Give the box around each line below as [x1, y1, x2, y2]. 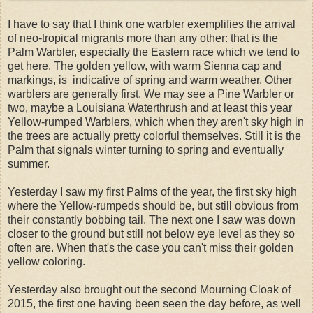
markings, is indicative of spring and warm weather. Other [8, 73, 292, 86]
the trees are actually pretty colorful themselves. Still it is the [8, 129, 301, 142]
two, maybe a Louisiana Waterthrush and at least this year [8, 101, 292, 114]
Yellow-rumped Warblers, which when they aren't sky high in [8, 115, 304, 128]
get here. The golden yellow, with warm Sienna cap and [8, 59, 282, 72]
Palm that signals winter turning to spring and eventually [8, 143, 284, 156]
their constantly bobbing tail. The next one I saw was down [8, 213, 296, 226]
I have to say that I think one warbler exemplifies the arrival [8, 17, 296, 30]
